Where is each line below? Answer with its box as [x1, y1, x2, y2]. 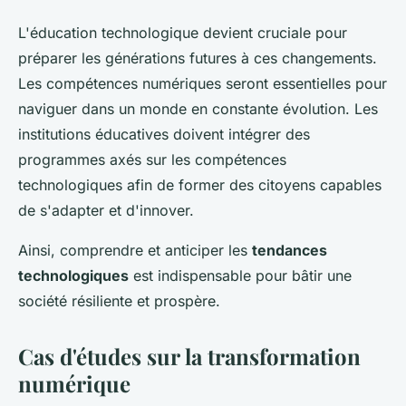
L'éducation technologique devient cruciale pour [18, 24, 347, 43]
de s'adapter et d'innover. [18, 201, 194, 220]
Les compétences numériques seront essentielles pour [18, 74, 387, 93]
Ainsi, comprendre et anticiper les [18, 241, 252, 260]
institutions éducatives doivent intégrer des [18, 125, 310, 144]
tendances [252, 241, 327, 260]
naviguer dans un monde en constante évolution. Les [18, 100, 378, 119]
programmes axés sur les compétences [18, 150, 286, 169]
